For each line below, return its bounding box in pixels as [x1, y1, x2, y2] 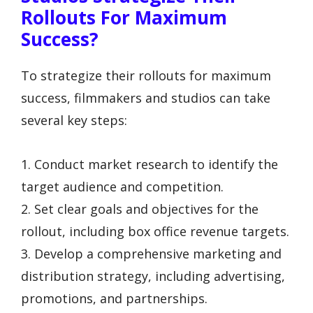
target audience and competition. [21, 177, 224, 195]
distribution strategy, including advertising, [21, 267, 285, 284]
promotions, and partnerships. [21, 289, 208, 307]
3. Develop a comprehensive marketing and [21, 245, 282, 262]
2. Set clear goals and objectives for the [21, 200, 259, 217]
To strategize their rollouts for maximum [21, 67, 271, 85]
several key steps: [21, 112, 127, 129]
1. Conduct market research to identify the [21, 155, 278, 173]
